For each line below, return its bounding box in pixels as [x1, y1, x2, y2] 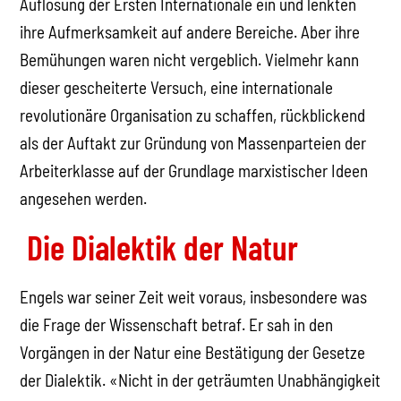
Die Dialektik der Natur [20, 226, 299, 268]
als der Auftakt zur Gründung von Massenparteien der [20, 132, 367, 153]
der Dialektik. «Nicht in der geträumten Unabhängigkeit [20, 369, 381, 390]
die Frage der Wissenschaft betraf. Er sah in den [20, 313, 334, 335]
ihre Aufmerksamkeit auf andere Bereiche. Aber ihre [20, 21, 361, 42]
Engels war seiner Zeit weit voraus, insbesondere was [20, 286, 368, 307]
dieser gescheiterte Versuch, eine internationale [20, 76, 334, 98]
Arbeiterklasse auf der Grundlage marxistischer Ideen [20, 159, 369, 181]
